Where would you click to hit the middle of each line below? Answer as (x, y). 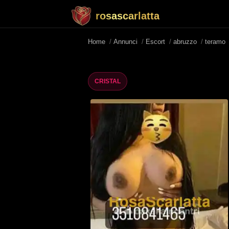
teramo (215, 42)
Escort (155, 42)
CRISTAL (108, 81)
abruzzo (185, 42)
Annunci (125, 42)
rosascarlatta (128, 16)
